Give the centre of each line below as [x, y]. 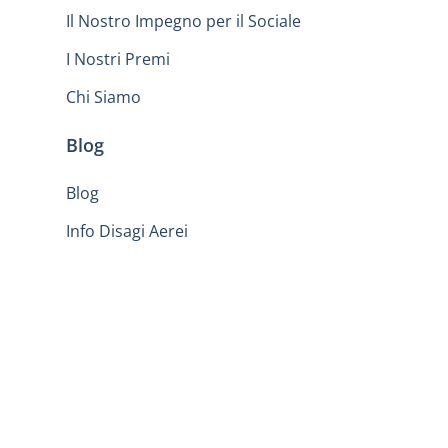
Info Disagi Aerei [127, 231]
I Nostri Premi [118, 59]
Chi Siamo [103, 97]
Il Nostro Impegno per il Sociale [183, 21]
